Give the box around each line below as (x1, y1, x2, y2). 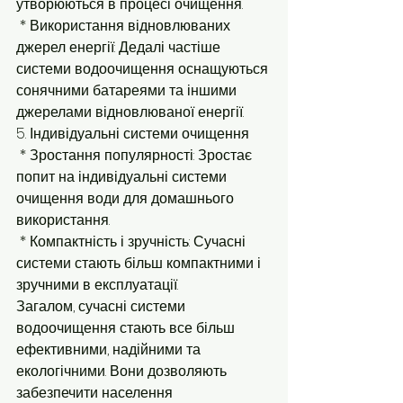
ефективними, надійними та (16, 339, 204, 360)
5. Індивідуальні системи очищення (16, 123, 249, 144)
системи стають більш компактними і (16, 253, 264, 273)
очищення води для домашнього (16, 188, 237, 209)
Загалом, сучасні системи (16, 296, 189, 317)
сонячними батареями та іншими (16, 80, 240, 101)
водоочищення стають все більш (16, 318, 238, 338)
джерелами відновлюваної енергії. (16, 102, 244, 122)
